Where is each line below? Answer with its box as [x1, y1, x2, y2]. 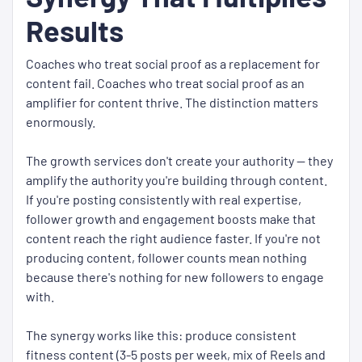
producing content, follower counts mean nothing [26, 250, 307, 266]
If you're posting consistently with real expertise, [26, 192, 301, 208]
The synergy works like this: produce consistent [26, 327, 297, 343]
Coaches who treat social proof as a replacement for [26, 56, 320, 72]
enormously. [26, 114, 95, 130]
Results [26, 13, 124, 48]
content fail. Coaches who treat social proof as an [26, 75, 305, 91]
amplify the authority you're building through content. [26, 172, 327, 188]
